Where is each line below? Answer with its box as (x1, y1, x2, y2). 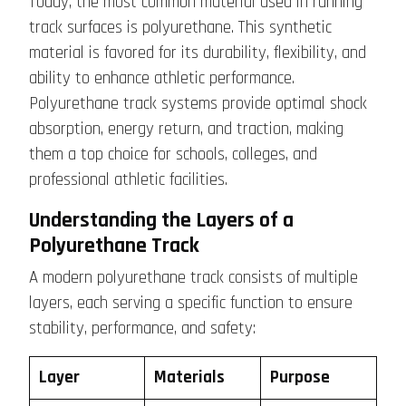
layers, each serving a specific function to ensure (29, 292, 353, 315)
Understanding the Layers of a (29, 207, 294, 235)
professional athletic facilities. (29, 169, 227, 192)
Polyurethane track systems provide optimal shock (29, 92, 367, 116)
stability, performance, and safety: (29, 317, 256, 341)
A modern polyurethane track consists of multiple (29, 266, 358, 290)
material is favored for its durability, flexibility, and (29, 42, 366, 65)
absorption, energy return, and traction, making (29, 118, 343, 141)
